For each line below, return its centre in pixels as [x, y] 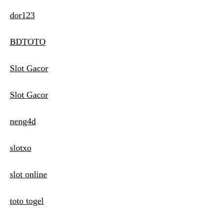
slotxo [21, 148]
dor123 [22, 15]
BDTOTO [28, 42]
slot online [28, 175]
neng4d [23, 122]
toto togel [27, 201]
